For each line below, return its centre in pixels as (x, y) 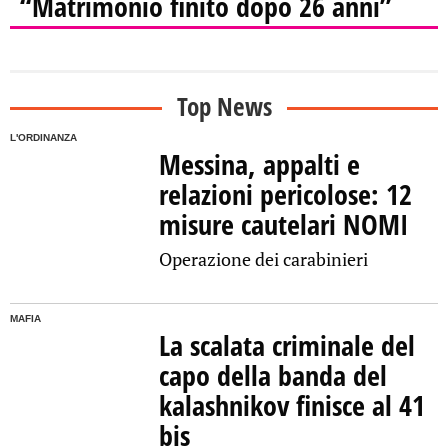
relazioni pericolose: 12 (286, 194)
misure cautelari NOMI (284, 224)
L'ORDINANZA (43, 138)
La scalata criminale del (287, 345)
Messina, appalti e (260, 164)
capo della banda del (273, 375)
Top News (224, 106)
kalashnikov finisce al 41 (292, 405)
